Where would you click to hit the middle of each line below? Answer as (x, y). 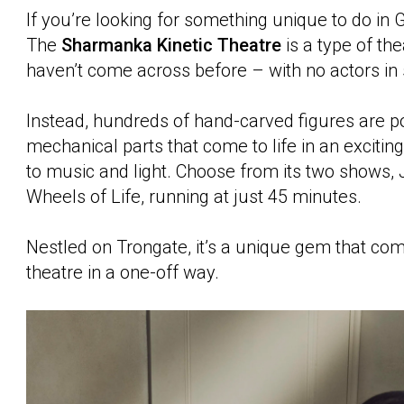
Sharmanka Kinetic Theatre (171, 45)
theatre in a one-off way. (123, 272)
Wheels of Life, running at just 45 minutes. (194, 196)
